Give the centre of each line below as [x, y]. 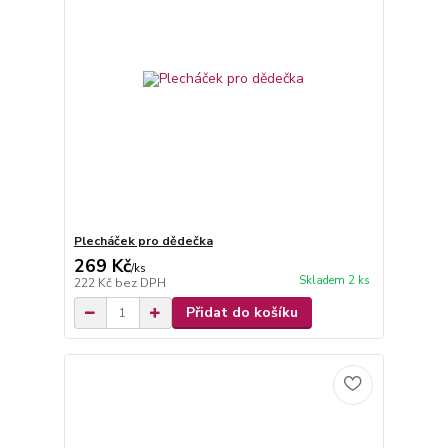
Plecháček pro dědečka [143, 241]
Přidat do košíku [241, 312]
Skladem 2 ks [334, 281]
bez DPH [140, 283]
